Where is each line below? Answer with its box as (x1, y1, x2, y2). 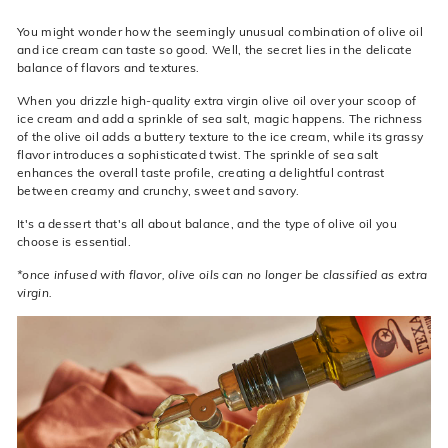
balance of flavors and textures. (17, 59, 200, 76)
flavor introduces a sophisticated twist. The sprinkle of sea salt (17, 146, 379, 163)
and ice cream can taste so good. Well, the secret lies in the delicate (17, 41, 412, 58)
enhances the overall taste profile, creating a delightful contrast (17, 164, 385, 181)
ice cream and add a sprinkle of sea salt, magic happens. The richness (17, 110, 423, 127)
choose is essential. (17, 233, 132, 250)
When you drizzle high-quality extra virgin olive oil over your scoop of (17, 92, 417, 109)
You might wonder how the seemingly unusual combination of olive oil (17, 23, 424, 40)
